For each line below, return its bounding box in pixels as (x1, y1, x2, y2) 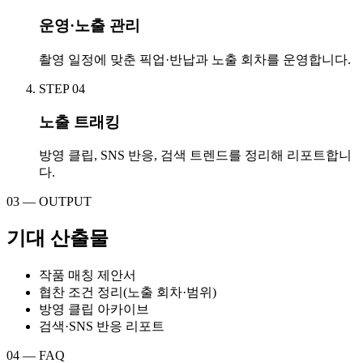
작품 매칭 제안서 (39, 268, 136, 283)
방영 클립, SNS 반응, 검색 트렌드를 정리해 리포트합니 (39, 148, 352, 163)
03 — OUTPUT (6, 194, 92, 209)
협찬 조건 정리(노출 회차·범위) (39, 285, 216, 300)
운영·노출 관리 (39, 17, 140, 35)
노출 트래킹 (39, 113, 120, 130)
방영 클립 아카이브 (39, 302, 149, 317)
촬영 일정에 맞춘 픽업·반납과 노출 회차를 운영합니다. (39, 52, 351, 66)
